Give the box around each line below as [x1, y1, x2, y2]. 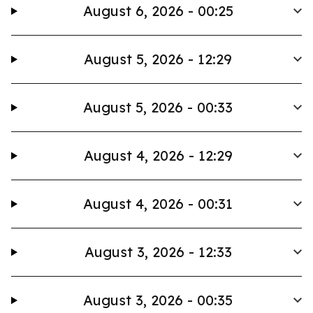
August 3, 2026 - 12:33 [84, 243, 232, 261]
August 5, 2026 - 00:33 [83, 99, 233, 116]
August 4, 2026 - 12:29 [83, 147, 233, 164]
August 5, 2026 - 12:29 [84, 50, 233, 68]
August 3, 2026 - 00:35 [83, 291, 233, 309]
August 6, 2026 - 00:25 [82, 2, 233, 20]
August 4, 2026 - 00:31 [83, 195, 233, 212]
